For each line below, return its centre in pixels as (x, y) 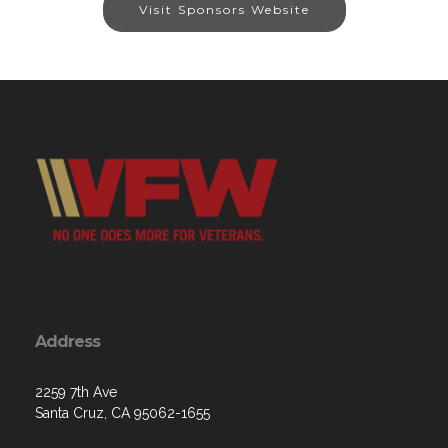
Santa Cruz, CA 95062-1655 (122, 413)
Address (67, 342)
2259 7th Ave (76, 392)
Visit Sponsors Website (224, 10)
